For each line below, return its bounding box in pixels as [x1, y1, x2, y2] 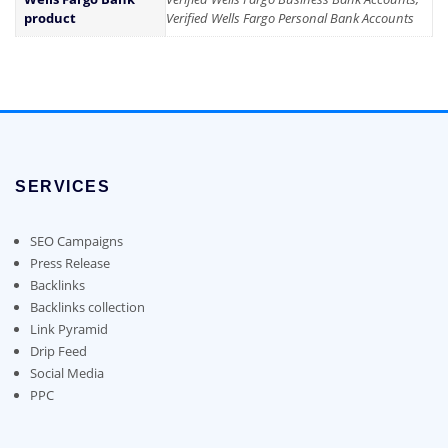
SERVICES [15, 177, 111, 195]
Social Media [29, 363, 104, 382]
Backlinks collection [29, 297, 145, 316]
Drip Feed [29, 341, 87, 360]
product [24, 9, 76, 28]
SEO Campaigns [29, 231, 123, 250]
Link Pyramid [29, 319, 108, 338]
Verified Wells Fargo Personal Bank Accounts [166, 9, 414, 28]
